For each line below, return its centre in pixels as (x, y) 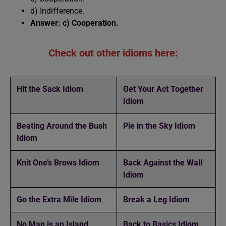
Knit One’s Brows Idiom (58, 162)
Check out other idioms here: (113, 53)
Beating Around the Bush (62, 126)
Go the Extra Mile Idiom (60, 199)
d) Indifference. (57, 11)
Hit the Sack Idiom (50, 89)
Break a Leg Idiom (156, 199)
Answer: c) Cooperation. (74, 23)
